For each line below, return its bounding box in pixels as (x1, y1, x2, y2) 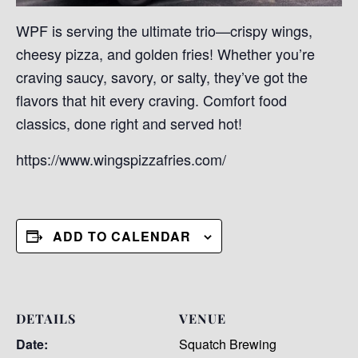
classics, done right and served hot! (16, 112, 242, 133)
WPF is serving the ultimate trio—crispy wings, (16, 19, 312, 41)
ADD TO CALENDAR (53, 226, 191, 245)
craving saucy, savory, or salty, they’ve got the (16, 66, 308, 87)
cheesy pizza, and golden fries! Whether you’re (16, 42, 315, 64)
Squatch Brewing (179, 334, 276, 353)
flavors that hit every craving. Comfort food (16, 89, 287, 110)
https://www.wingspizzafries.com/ (16, 148, 226, 169)
